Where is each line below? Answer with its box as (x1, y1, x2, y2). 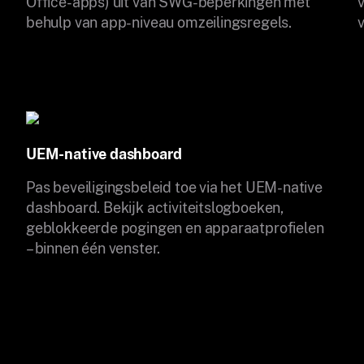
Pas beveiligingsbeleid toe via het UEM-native (26, 178, 323, 196)
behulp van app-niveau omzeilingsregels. (26, 13, 292, 31)
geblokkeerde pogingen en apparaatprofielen (26, 219, 324, 236)
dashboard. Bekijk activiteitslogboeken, (26, 198, 284, 216)
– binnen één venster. (26, 239, 161, 257)
